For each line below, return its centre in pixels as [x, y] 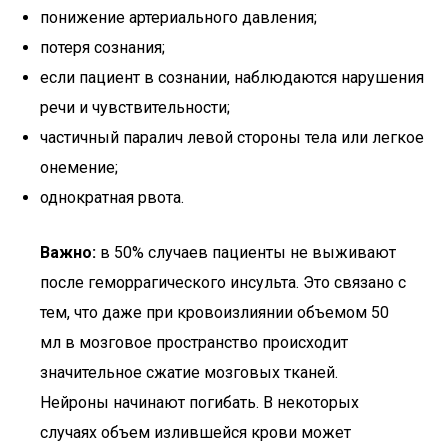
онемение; [79, 167]
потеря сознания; [102, 47]
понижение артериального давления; [178, 17]
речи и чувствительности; [135, 107]
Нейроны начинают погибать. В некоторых [199, 402]
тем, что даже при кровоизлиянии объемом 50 [214, 312]
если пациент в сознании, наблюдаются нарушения [232, 77]
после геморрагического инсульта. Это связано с [223, 282]
